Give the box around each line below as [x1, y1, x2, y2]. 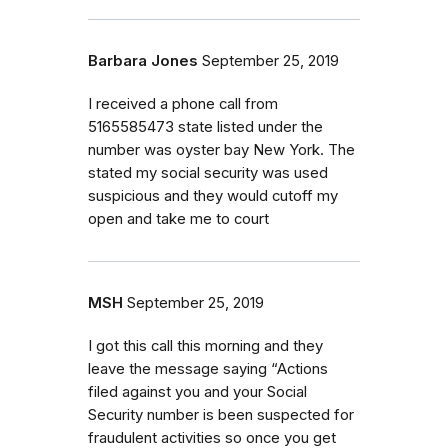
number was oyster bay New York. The [88, 140, 355, 159]
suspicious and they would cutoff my [88, 186, 338, 205]
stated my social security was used [88, 163, 328, 182]
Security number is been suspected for [88, 405, 354, 424]
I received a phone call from [88, 94, 278, 113]
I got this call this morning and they [88, 336, 323, 355]
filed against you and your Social [88, 382, 307, 401]
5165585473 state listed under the [88, 117, 323, 136]
